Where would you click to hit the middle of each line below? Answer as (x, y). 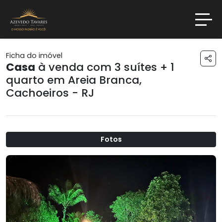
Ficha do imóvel (34, 56)
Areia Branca (104, 80)
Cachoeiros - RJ (50, 93)
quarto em (37, 80)
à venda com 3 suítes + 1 (105, 67)
